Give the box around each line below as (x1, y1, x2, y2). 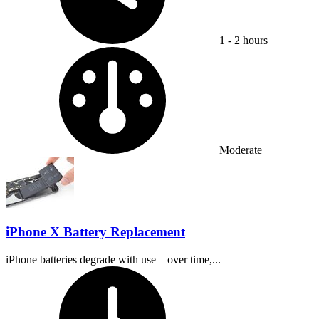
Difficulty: (219, 46, 265, 59)
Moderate (219, 144, 262, 157)
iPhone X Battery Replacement (6, 224, 185, 240)
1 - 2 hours (219, 34, 268, 47)
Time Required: (219, 265, 288, 278)
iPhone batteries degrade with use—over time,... (6, 253, 221, 266)
